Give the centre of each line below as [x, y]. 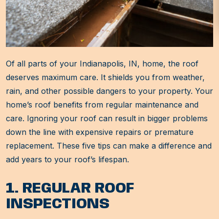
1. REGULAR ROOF [70, 189]
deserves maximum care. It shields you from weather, [105, 77]
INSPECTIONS [58, 204]
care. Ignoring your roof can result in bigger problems [107, 119]
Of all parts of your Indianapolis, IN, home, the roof [102, 64]
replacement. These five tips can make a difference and [109, 146]
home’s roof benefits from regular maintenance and [102, 105]
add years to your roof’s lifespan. [67, 160]
